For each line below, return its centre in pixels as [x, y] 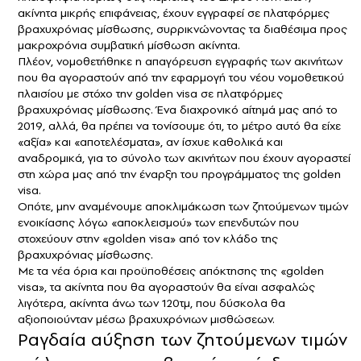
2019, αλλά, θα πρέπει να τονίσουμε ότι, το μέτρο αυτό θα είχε [179, 125]
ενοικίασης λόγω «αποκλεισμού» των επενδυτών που [158, 222]
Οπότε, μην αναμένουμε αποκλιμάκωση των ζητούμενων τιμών [183, 206]
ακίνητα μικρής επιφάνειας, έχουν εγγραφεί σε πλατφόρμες [174, 12]
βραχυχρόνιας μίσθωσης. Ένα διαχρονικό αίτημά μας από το [178, 109]
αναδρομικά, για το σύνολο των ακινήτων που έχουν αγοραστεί [184, 158]
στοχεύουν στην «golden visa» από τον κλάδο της [148, 238]
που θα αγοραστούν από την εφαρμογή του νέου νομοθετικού [181, 77]
